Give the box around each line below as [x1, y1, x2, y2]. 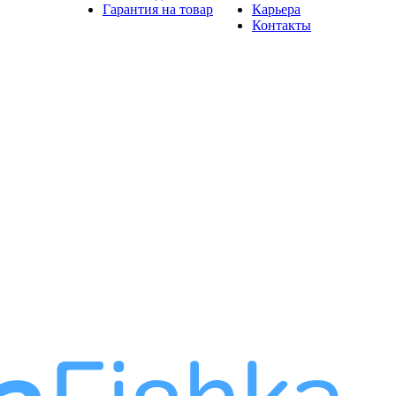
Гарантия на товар [103, 2, 213, 17]
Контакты [252, 18, 311, 33]
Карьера [252, 2, 301, 17]
